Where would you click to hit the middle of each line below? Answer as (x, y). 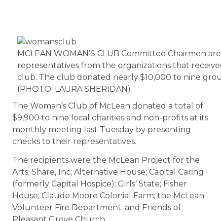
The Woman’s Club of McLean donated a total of (108, 106)
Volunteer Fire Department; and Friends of (97, 208)
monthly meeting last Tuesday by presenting (102, 129)
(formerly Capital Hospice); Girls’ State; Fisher (100, 184)
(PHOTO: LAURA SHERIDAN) (74, 89)
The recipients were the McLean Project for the (106, 160)
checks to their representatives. (74, 141)
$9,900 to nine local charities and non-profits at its (110, 117)
